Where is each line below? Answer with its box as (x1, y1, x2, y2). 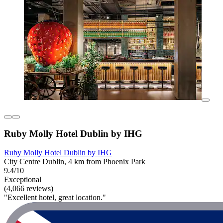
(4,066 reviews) (4, 184, 53, 193)
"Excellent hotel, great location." (4, 193, 106, 202)
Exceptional (4, 175, 41, 184)
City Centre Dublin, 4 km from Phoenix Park (4, 157, 145, 166)
